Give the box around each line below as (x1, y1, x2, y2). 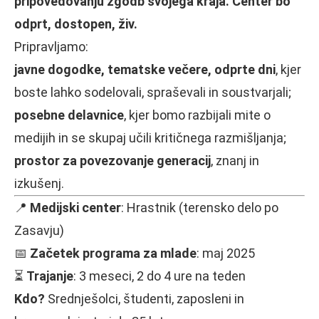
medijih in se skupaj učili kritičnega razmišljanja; (14, 130, 286, 145)
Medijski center (30, 199, 121, 215)
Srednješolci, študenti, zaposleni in (45, 291, 244, 306)
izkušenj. (14, 175, 64, 191)
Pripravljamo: (14, 38, 88, 54)
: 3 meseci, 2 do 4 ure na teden (73, 268, 246, 283)
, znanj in (211, 152, 259, 168)
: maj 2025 (197, 245, 255, 261)
